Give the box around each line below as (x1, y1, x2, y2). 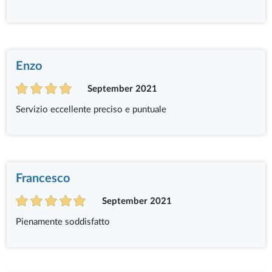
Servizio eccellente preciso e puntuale (16, 104, 167, 114)
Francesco (16, 172, 70, 185)
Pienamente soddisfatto (16, 217, 110, 226)
